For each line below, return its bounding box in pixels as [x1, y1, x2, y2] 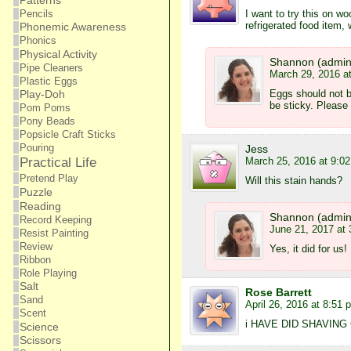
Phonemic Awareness [19, 21, 126, 33]
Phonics [19, 34, 56, 46]
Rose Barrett [244, 285, 312, 299]
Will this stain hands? [244, 174, 342, 186]
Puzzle [19, 186, 52, 198]
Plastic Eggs [19, 75, 78, 87]
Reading [19, 200, 61, 212]
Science [19, 320, 59, 333]
